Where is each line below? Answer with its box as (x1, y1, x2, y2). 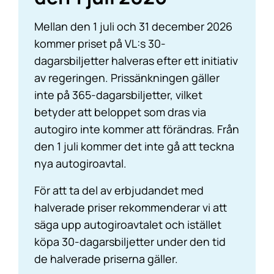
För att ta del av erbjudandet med (34, 183, 204, 198)
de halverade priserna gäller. (34, 251, 178, 266)
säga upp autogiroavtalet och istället (34, 217, 221, 232)
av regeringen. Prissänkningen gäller (34, 70, 220, 85)
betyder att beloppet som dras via (34, 105, 206, 119)
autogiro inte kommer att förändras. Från (34, 122, 239, 136)
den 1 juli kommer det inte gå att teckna (34, 139, 234, 154)
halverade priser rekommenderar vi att (34, 200, 227, 215)
